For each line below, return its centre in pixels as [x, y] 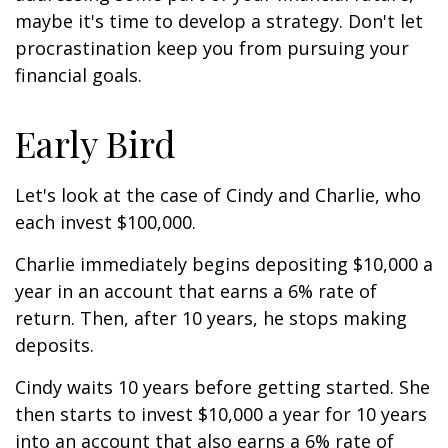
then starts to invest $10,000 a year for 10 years [221, 414]
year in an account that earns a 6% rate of [196, 291]
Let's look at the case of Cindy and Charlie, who [218, 195]
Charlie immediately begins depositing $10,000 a [224, 264]
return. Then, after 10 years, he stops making [211, 318]
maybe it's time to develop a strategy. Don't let [219, 21]
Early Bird [95, 143]
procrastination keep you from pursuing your [212, 48]
